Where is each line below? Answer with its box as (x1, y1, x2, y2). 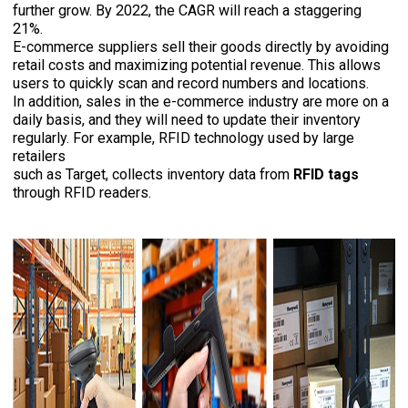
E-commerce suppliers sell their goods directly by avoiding (13, 38, 390, 56)
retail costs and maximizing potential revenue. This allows (13, 56, 382, 75)
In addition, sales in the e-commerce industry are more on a (13, 93, 390, 111)
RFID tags (293, 166, 360, 184)
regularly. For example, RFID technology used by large (13, 129, 355, 148)
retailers (13, 148, 70, 166)
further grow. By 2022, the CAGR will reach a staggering (13, 2, 362, 20)
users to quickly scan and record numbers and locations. (13, 75, 373, 93)
